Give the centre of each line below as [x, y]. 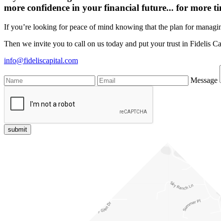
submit [18, 129]
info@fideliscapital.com [41, 60]
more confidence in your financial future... [90, 7]
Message [204, 80]
